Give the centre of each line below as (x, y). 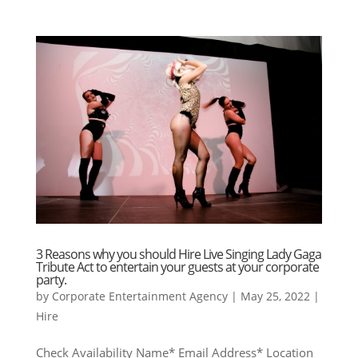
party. (51, 279)
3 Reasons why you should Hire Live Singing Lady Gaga (178, 254)
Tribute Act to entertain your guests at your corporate (177, 267)
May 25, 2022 (275, 296)
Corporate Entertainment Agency (139, 296)
